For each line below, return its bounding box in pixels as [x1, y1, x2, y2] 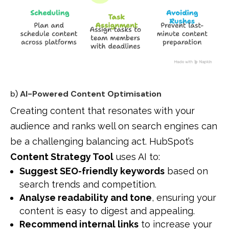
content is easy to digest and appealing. [19, 205, 195, 217]
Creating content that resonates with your [10, 105, 195, 117]
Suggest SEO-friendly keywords [19, 166, 165, 177]
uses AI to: [113, 151, 160, 163]
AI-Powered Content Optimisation [20, 88, 162, 100]
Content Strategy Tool [10, 151, 113, 163]
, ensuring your [152, 192, 216, 203]
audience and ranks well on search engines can [10, 121, 217, 132]
